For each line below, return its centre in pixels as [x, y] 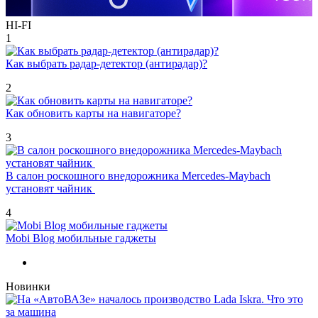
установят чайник [50, 188]
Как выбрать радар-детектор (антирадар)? [106, 63]
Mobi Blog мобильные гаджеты [81, 238]
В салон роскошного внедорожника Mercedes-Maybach [138, 175]
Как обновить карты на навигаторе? [93, 113]
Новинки [28, 286]
